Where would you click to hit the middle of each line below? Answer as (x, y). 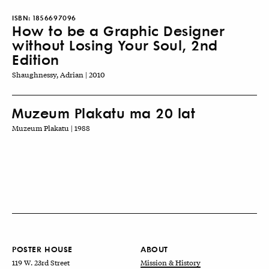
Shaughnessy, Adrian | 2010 (59, 75)
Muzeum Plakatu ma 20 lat (104, 113)
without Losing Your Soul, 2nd (115, 45)
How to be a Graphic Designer (118, 31)
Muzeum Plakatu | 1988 (51, 128)
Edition (36, 59)
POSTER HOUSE (42, 249)
